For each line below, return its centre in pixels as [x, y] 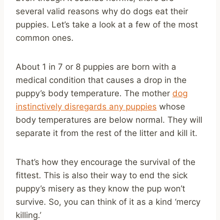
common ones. [45, 38]
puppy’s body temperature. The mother [94, 93]
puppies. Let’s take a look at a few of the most [107, 24]
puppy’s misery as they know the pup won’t [100, 188]
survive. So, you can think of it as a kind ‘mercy [108, 202]
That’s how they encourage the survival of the [106, 162]
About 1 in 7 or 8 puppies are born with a [96, 67]
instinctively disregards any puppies [86, 106]
